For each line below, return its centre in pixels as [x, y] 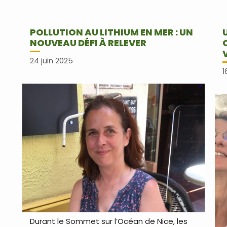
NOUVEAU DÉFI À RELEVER [88, 43]
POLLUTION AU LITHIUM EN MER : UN [111, 32]
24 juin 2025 [51, 61]
